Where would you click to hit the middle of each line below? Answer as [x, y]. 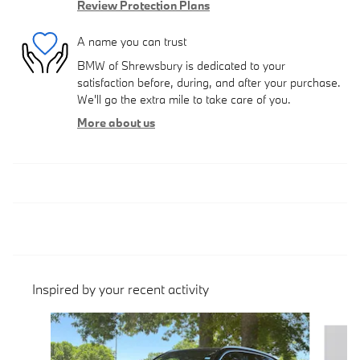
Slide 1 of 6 [40, 320]
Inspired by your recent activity [121, 288]
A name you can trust [132, 42]
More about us [116, 122]
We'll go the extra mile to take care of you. [184, 99]
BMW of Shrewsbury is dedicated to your [181, 65]
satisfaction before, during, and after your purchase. [209, 82]
